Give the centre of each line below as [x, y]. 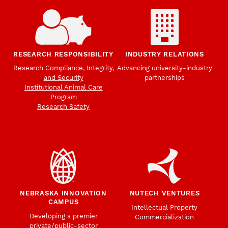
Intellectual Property [165, 207]
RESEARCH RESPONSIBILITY [63, 54]
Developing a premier [63, 216]
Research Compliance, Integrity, [63, 68]
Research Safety [64, 107]
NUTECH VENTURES [165, 193]
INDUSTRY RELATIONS [164, 54]
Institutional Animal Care [63, 88]
